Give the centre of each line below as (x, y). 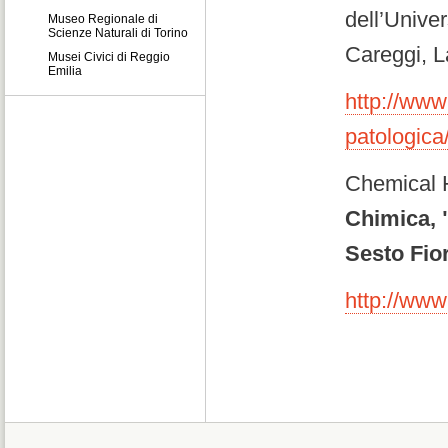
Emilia (65, 71)
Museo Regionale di (103, 19)
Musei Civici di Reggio (109, 57)
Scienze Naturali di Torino (118, 33)
